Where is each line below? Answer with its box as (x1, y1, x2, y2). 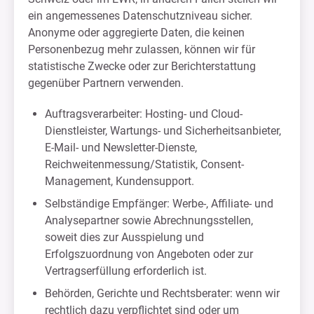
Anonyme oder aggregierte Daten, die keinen (28, 26, 245, 39)
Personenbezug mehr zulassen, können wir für (28, 43, 255, 56)
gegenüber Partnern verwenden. (28, 76, 184, 90)
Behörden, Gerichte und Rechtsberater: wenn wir (45, 287, 280, 300)
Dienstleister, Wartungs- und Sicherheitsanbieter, (45, 124, 281, 137)
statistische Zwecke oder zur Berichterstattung (28, 60, 256, 73)
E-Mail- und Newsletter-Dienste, (45, 141, 197, 154)
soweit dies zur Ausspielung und (45, 231, 204, 244)
